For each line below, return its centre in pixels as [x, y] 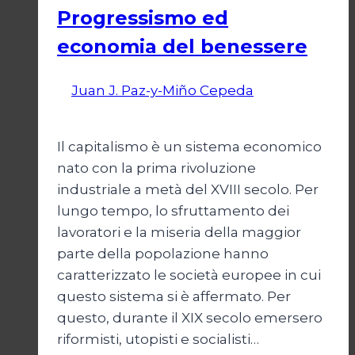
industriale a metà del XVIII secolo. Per [188, 190]
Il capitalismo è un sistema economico [189, 147]
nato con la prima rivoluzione [157, 168]
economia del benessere [182, 47]
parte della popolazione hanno [163, 254]
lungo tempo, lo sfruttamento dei [173, 211]
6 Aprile [283, 91]
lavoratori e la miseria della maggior [179, 233]
